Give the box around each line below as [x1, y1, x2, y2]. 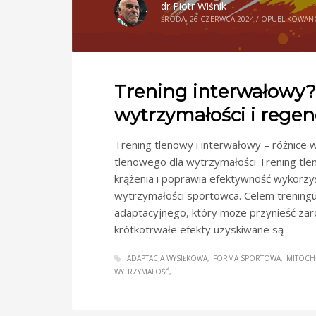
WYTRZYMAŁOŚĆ [114, 267, 169, 277]
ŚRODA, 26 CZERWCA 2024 [161, 13, 254, 24]
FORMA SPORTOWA [213, 253, 281, 264]
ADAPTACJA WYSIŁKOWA [127, 253, 207, 264]
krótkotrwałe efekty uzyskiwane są [114, 222, 284, 237]
